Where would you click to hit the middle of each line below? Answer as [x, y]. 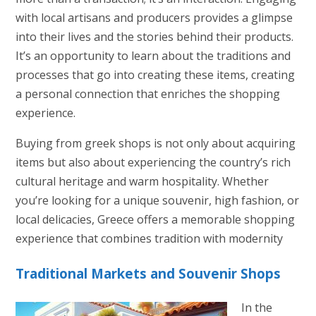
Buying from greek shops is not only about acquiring [155, 144]
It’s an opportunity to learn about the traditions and [153, 56]
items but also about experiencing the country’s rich [153, 163]
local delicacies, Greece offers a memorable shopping [155, 220]
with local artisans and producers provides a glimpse [154, 18]
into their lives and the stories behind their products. [154, 37]
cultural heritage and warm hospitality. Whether [142, 182]
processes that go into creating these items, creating [155, 75]
